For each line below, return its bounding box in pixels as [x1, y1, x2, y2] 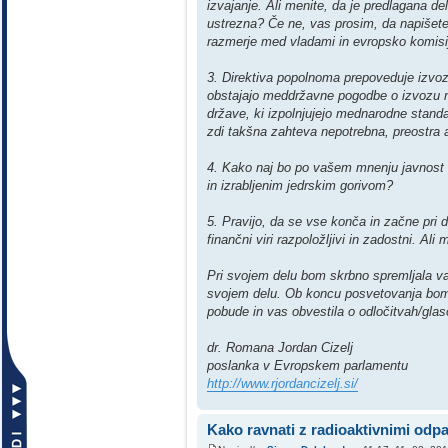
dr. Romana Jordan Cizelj [207, 340, 353, 356]
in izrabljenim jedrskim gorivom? [207, 178, 393, 194]
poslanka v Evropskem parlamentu [207, 358, 408, 374]
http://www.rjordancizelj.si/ [207, 376, 358, 392]
